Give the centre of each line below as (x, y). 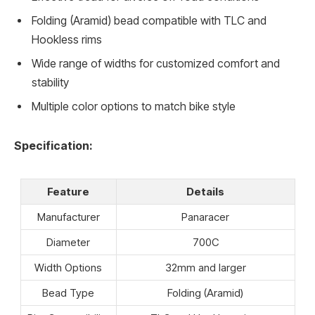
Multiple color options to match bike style (134, 107)
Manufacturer (68, 217)
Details (205, 191)
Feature (68, 191)
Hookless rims (67, 40)
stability (50, 83)
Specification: (53, 146)
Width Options (68, 267)
